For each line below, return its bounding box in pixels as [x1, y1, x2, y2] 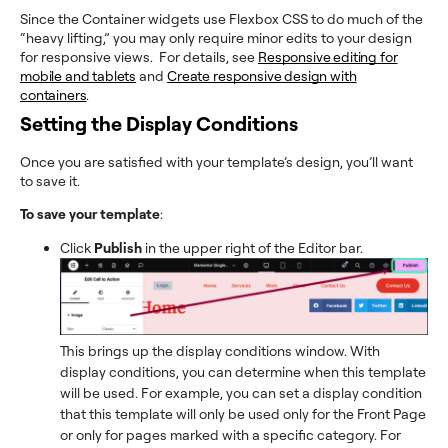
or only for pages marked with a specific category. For [60, 425, 401, 443]
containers [20, 86, 87, 104]
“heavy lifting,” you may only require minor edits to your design [20, 29, 412, 47]
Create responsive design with [167, 67, 357, 85]
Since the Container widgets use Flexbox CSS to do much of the [20, 10, 423, 28]
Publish [94, 239, 142, 257]
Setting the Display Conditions [20, 111, 298, 137]
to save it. [20, 172, 80, 190]
